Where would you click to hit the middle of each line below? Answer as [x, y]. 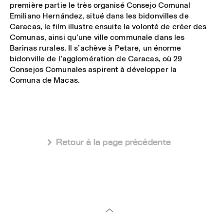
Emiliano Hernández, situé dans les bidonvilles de [99, 16]
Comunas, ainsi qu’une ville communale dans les [97, 37]
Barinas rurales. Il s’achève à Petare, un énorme [96, 48]
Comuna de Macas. [45, 80]
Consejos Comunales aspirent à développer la [93, 70]
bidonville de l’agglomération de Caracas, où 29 [96, 59]
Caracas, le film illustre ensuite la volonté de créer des [108, 27]
